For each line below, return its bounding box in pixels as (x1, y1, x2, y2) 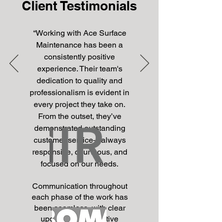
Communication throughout (32, 181, 127, 191)
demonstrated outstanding (34, 123, 125, 133)
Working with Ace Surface (35, 28, 126, 38)
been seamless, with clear (34, 203, 125, 213)
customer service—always (33, 135, 126, 145)
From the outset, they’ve (38, 111, 121, 121)
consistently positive (44, 52, 115, 61)
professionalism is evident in (30, 88, 129, 97)
